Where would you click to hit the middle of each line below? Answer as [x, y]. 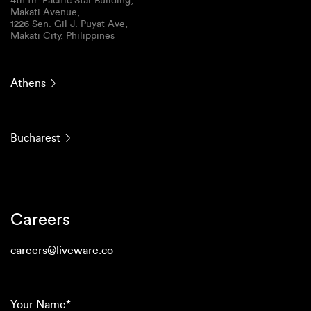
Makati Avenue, [45, 12]
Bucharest [35, 138]
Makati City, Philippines [62, 36]
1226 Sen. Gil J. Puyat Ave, [69, 24]
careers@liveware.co [62, 250]
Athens [28, 83]
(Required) [60, 283]
